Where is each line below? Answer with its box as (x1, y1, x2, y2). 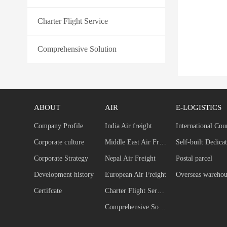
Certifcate (34, 187, 62, 195)
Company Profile (34, 122, 84, 130)
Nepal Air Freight (105, 155, 156, 163)
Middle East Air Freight (159, 138, 167, 146)
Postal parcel (176, 155, 213, 163)
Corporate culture (34, 138, 85, 146)
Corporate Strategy (34, 155, 89, 163)
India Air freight (105, 122, 153, 130)
